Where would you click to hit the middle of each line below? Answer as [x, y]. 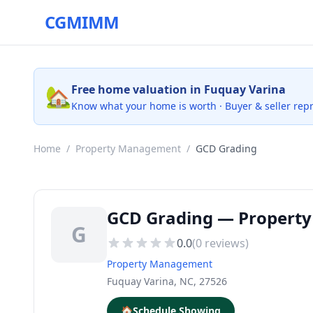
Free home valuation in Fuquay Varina [179, 89]
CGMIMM [82, 22]
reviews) [225, 243]
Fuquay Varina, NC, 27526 [167, 281]
